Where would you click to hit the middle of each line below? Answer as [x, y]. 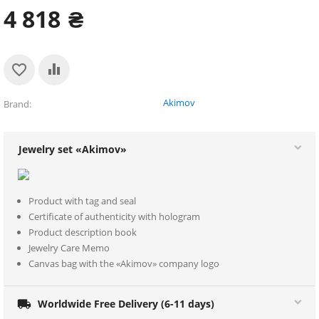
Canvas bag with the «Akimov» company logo [124, 263]
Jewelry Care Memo [69, 247]
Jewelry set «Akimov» [73, 149]
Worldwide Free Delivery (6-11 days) [126, 303]
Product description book [83, 232]
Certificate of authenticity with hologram [114, 216]
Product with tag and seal [82, 200]
